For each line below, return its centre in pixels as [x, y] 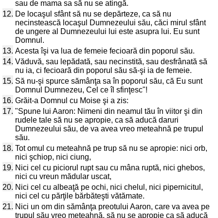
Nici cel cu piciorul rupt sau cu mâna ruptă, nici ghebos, [110, 168]
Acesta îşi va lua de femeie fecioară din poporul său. [105, 51]
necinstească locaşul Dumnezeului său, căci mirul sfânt [110, 23]
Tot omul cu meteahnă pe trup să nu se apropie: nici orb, [111, 148]
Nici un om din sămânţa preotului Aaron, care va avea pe [112, 207]
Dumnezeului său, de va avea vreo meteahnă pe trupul [109, 129]
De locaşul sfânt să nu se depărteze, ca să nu [93, 14]
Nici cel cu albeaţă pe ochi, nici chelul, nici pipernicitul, [109, 187]
